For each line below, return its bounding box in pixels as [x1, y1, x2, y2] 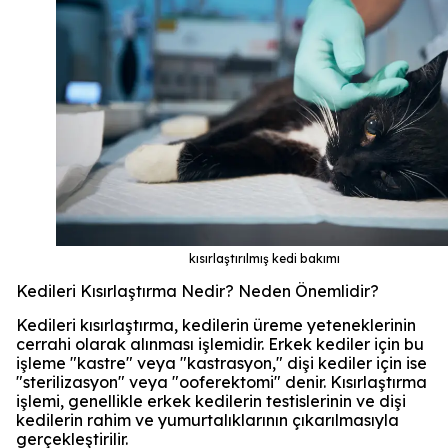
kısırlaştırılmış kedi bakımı [188, 250, 340, 266]
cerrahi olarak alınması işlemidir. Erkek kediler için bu [16, 333, 424, 354]
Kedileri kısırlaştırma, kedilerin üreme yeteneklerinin [16, 314, 416, 335]
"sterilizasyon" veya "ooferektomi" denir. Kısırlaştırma [16, 371, 427, 392]
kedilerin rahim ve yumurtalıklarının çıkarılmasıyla [16, 409, 399, 430]
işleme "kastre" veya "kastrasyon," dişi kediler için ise [16, 352, 427, 373]
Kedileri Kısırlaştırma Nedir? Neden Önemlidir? [16, 280, 379, 301]
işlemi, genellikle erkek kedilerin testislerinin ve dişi [16, 390, 406, 411]
